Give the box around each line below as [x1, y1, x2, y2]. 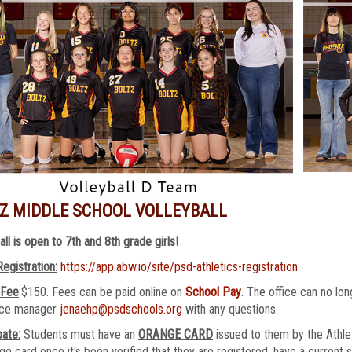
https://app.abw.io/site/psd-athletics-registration [60, 258, 298, 274]
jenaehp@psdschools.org [60, 301, 182, 317]
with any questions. [182, 301, 281, 317]
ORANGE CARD [138, 326, 213, 342]
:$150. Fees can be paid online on [19, 284, 185, 299]
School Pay [185, 284, 241, 299]
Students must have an [20, 326, 138, 342]
